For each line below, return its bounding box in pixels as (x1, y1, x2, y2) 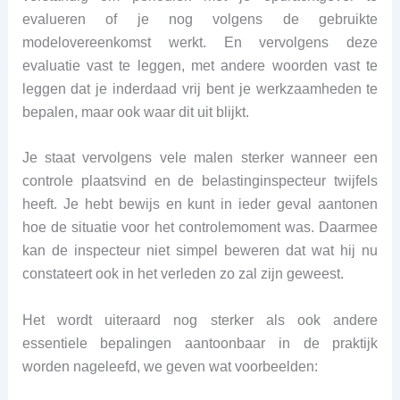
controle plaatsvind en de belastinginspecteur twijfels (21, 173, 379, 189)
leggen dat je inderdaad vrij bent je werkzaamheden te (21, 80, 379, 96)
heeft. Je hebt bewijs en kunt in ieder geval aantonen (21, 196, 379, 212)
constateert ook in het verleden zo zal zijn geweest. (21, 266, 344, 282)
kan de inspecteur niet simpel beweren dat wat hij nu (21, 243, 379, 259)
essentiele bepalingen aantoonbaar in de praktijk (21, 335, 379, 351)
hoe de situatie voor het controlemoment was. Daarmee (21, 220, 379, 236)
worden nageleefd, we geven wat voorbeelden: (21, 358, 318, 374)
